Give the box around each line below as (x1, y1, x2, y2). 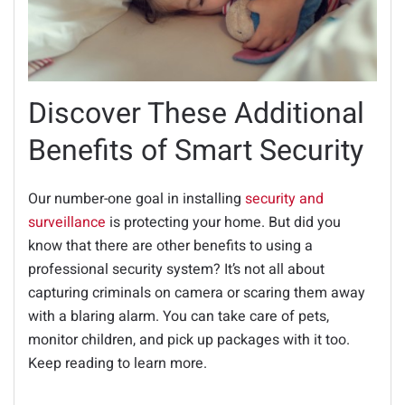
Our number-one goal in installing (28, 187, 245, 210)
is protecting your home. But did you (106, 211, 341, 233)
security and (245, 187, 324, 210)
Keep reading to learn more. (28, 352, 207, 374)
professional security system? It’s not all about (28, 258, 325, 280)
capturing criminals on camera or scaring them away (28, 281, 365, 304)
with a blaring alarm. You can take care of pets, (28, 305, 329, 327)
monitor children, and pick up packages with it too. (28, 328, 350, 351)
